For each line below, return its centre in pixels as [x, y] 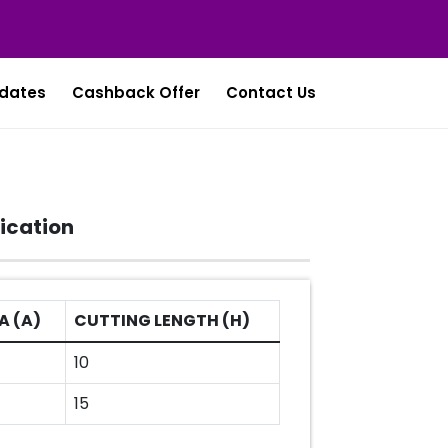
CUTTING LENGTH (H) [162, 320]
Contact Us [271, 92]
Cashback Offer [136, 92]
